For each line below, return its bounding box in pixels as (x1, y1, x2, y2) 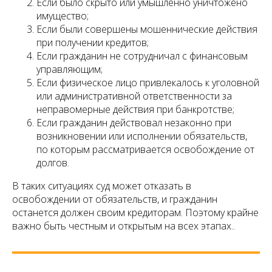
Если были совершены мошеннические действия (36, 22, 257, 36)
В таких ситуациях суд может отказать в (12, 179, 191, 193)
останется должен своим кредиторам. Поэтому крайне (12, 206, 259, 220)
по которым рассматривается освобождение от (36, 143, 254, 157)
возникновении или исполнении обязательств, (36, 129, 247, 143)
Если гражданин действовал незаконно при (36, 116, 231, 130)
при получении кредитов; (36, 36, 149, 50)
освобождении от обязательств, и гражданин (12, 192, 217, 206)
